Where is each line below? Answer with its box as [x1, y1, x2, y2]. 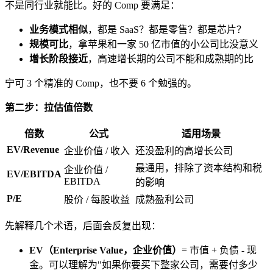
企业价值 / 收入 [64, 146, 130, 157]
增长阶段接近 [29, 54, 88, 65]
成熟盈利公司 [135, 194, 194, 205]
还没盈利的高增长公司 [135, 146, 233, 157]
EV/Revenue [7, 144, 59, 155]
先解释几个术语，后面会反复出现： [5, 221, 161, 232]
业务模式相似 [29, 24, 88, 35]
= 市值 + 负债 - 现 [182, 245, 257, 256]
